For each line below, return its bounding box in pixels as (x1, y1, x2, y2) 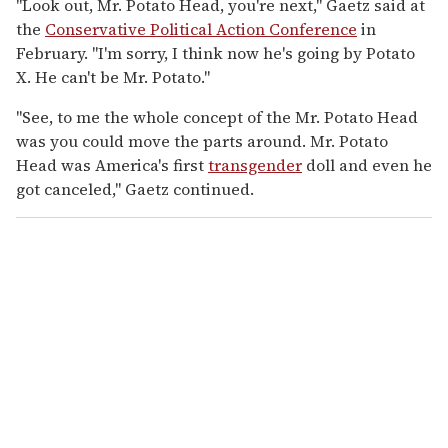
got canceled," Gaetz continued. (16, 177, 254, 200)
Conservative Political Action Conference (45, 17, 357, 40)
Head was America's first (16, 153, 208, 176)
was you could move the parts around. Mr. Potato (16, 129, 388, 152)
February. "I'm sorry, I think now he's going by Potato (16, 41, 415, 64)
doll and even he (302, 153, 432, 176)
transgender (208, 153, 302, 176)
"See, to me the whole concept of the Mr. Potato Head (16, 105, 418, 128)
